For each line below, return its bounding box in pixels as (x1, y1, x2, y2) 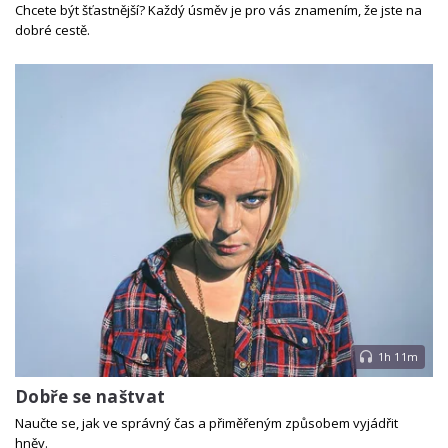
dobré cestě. (15, 21, 90, 40)
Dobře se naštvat (15, 385, 166, 409)
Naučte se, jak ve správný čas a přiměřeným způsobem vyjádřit (15, 413, 398, 432)
